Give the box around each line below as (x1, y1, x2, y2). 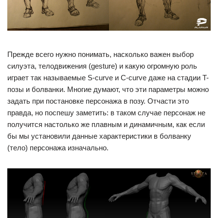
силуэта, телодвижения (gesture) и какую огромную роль (7, 61, 197, 70)
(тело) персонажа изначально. (7, 143, 109, 152)
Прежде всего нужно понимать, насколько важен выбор (7, 50, 194, 58)
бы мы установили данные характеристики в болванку (7, 131, 191, 140)
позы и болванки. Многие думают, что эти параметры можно (7, 85, 209, 93)
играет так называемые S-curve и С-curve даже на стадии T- (7, 73, 209, 82)
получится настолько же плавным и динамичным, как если (7, 120, 205, 128)
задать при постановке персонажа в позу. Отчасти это (7, 96, 189, 105)
